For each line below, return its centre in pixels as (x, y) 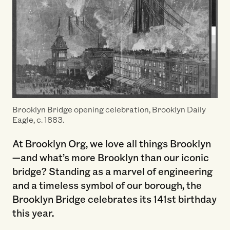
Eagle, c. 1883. (38, 119)
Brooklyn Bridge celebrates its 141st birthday (114, 198)
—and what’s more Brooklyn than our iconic (110, 157)
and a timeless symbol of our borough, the (107, 185)
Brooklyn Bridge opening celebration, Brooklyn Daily (109, 109)
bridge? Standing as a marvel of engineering (112, 171)
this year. (33, 212)
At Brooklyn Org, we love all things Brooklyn (111, 143)
